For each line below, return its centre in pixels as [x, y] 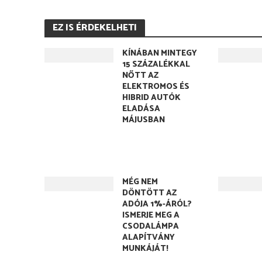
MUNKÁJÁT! [146, 249]
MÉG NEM [140, 182]
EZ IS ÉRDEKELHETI [94, 28]
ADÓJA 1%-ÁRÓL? [157, 204]
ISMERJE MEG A [151, 216]
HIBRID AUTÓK [152, 98]
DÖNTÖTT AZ [150, 193]
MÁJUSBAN [144, 120]
